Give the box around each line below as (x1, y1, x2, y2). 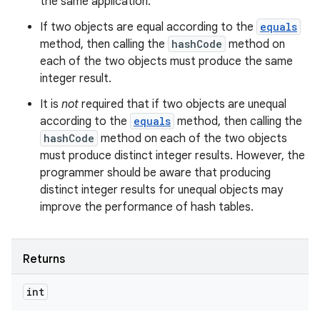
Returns (23, 252, 65, 266)
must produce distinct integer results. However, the (40, 149, 305, 163)
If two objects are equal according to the (40, 20, 256, 34)
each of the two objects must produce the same (40, 54, 293, 69)
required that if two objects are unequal (79, 97, 286, 111)
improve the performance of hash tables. (40, 200, 254, 214)
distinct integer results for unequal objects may (40, 183, 283, 197)
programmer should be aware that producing (40, 166, 271, 180)
